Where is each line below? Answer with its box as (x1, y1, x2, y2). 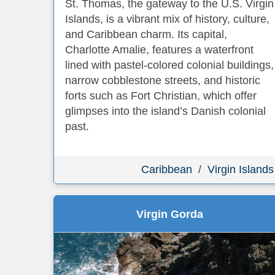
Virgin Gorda (136, 208, 203, 220)
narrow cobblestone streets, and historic (65, 74, 260, 87)
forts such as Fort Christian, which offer (65, 90, 257, 102)
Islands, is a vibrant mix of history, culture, (65, 13, 269, 25)
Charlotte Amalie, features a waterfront (65, 44, 254, 56)
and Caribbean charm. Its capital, (65, 28, 227, 41)
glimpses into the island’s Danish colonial (65, 105, 266, 117)
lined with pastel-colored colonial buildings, (65, 59, 274, 71)
